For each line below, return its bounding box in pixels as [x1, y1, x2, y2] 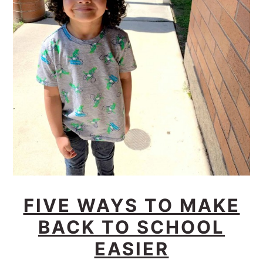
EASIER [94, 238, 169, 260]
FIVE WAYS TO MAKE [23, 194, 240, 217]
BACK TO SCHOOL [38, 216, 225, 238]
